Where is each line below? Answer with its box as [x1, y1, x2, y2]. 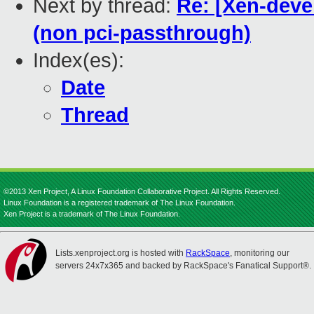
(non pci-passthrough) [33, 22, 251, 45]
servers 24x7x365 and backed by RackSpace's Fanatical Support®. [55, 261, 311, 271]
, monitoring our [230, 248, 289, 258]
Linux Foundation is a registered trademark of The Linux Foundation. [4, 198, 235, 207]
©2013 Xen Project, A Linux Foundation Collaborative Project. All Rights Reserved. [4, 187, 280, 196]
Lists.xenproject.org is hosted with [55, 248, 186, 258]
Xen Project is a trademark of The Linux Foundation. [4, 210, 180, 218]
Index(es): [33, 49, 124, 72]
